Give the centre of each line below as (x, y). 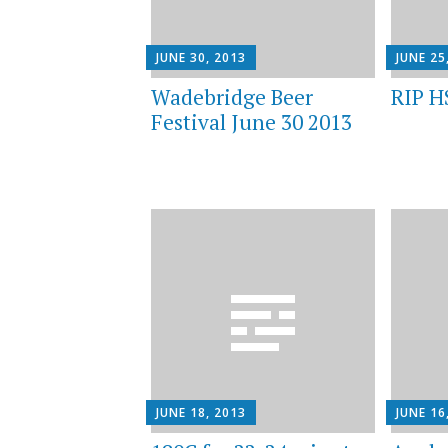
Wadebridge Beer (231, 96)
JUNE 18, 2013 (200, 413)
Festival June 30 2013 (251, 121)
